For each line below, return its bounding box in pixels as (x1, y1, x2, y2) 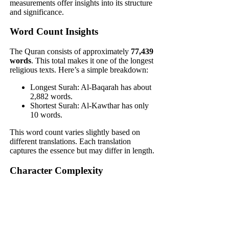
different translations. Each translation (10, 137, 131, 146)
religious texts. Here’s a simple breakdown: (10, 65, 149, 75)
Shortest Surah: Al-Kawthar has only (30, 101, 149, 110)
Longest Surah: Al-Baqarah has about (30, 83, 152, 92)
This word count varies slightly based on (10, 128, 141, 137)
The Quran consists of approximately (10, 47, 131, 56)
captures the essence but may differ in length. (10, 146, 155, 155)
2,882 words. (30, 92, 73, 101)
